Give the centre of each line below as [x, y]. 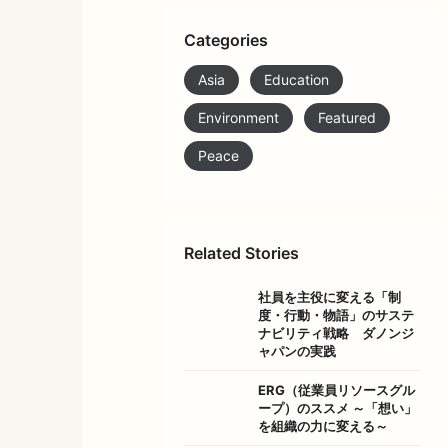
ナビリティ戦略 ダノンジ [336, 332]
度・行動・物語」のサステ [336, 314]
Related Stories [241, 252]
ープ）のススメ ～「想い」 [337, 407]
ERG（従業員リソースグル [336, 389]
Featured [347, 117]
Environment [238, 117]
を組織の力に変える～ [323, 425]
